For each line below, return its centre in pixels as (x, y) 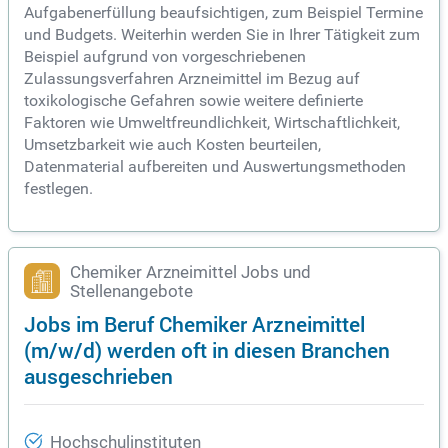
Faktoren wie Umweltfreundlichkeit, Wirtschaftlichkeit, (212, 123)
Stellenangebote (131, 292)
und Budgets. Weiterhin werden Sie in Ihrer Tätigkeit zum (222, 35)
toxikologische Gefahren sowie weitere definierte (193, 101)
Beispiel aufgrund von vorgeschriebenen (165, 57)
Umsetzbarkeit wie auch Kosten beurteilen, (172, 145)
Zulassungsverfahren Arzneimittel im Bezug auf (192, 79)
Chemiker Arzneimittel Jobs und (190, 273)
